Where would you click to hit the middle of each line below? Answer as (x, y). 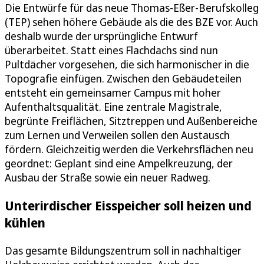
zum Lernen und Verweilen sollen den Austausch (117, 135)
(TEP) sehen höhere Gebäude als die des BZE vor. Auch (131, 22)
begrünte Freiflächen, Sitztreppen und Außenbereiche (131, 121)
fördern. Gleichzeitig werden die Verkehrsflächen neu (129, 149)
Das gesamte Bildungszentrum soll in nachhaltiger (123, 251)
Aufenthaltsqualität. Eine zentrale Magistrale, (113, 107)
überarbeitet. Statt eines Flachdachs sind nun (111, 50)
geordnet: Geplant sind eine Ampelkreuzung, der (119, 163)
